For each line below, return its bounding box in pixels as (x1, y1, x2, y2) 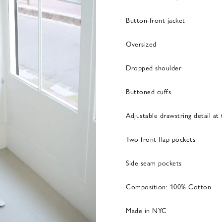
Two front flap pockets (126, 134, 195, 144)
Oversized (126, 39, 157, 49)
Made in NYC (126, 205, 167, 215)
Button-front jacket (126, 15, 185, 25)
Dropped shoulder (126, 62, 181, 72)
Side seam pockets (126, 158, 182, 167)
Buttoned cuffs (126, 86, 171, 96)
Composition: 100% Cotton (126, 181, 211, 191)
